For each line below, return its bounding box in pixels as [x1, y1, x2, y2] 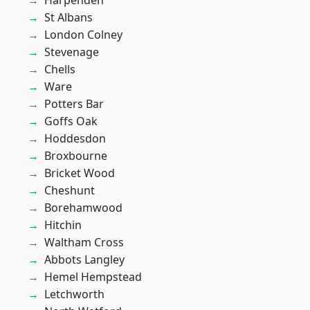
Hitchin [44, 217, 82, 232]
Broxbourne [44, 148, 107, 163]
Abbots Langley [44, 252, 125, 267]
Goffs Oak [44, 113, 98, 129]
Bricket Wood [44, 165, 115, 181]
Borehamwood [44, 200, 122, 215]
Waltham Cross [44, 235, 124, 250]
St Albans [44, 10, 93, 25]
